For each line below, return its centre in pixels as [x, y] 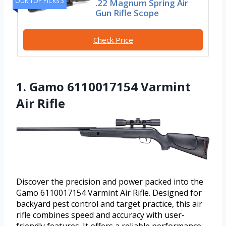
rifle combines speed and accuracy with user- [100, 215]
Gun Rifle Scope [127, 13]
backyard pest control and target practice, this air [109, 204]
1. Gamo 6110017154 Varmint [103, 87]
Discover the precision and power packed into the [110, 182]
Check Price [113, 40]
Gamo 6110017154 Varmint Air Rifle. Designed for [109, 193]
